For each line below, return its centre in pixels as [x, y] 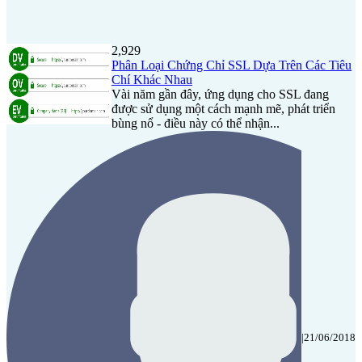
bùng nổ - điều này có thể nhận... [196, 123]
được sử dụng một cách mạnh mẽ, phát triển [223, 108]
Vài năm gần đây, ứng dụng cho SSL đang [220, 94]
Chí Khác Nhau [152, 79]
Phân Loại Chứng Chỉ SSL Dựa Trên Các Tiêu [232, 65]
